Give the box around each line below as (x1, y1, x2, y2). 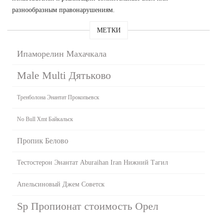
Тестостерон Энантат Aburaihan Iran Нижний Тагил (17, 158, 168, 166)
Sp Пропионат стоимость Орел (17, 200, 158, 212)
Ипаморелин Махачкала (17, 48, 107, 59)
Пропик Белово (17, 136, 68, 145)
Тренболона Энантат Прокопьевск (17, 93, 99, 101)
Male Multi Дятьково (17, 69, 111, 81)
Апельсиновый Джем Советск (17, 180, 105, 188)
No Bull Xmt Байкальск (17, 115, 73, 123)
